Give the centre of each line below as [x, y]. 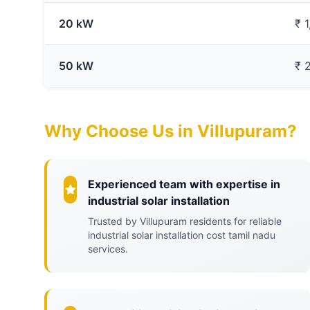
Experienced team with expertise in [184, 184]
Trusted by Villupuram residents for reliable [185, 221]
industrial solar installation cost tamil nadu [182, 235]
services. [108, 249]
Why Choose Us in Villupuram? [171, 131]
